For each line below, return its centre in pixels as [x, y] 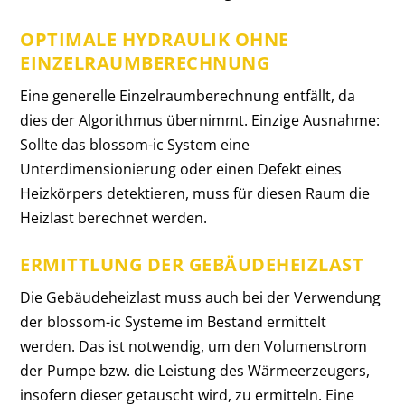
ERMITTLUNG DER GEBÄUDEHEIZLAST [192, 265]
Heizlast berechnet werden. [114, 217]
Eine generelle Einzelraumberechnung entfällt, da [188, 95]
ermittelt [297, 322]
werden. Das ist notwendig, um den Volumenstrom [194, 347]
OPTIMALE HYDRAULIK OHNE [155, 39]
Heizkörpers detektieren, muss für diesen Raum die [195, 193]
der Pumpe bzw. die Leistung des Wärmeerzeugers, [195, 371]
